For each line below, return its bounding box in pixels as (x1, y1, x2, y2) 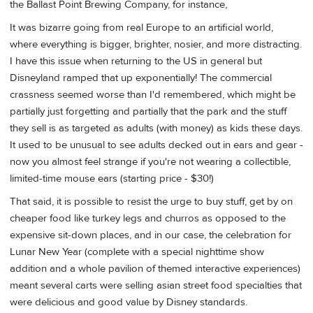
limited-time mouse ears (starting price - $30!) (10, 171, 214, 185)
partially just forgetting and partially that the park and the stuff (10, 104, 287, 118)
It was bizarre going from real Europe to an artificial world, (10, 20, 273, 34)
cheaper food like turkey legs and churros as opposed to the (10, 212, 286, 226)
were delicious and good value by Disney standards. (10, 296, 247, 310)
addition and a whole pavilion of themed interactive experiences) (10, 262, 300, 276)
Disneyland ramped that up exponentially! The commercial (10, 71, 272, 85)
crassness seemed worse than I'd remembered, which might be (10, 87, 296, 101)
